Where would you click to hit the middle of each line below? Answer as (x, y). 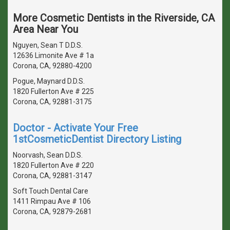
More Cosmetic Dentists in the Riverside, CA (114, 18)
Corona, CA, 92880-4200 (52, 66)
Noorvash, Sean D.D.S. (48, 155)
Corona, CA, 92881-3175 (52, 102)
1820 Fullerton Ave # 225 (53, 91)
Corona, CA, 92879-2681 (52, 212)
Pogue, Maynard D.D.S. (49, 81)
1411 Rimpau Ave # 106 (52, 201)
